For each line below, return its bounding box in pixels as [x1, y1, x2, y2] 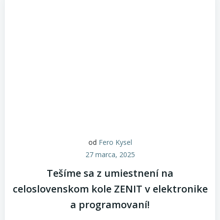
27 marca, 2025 [85, 150, 135, 159]
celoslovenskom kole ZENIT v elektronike [12, 182, 208, 195]
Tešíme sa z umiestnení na [47, 166, 173, 180]
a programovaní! [70, 198, 150, 211]
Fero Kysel [98, 137, 132, 147]
